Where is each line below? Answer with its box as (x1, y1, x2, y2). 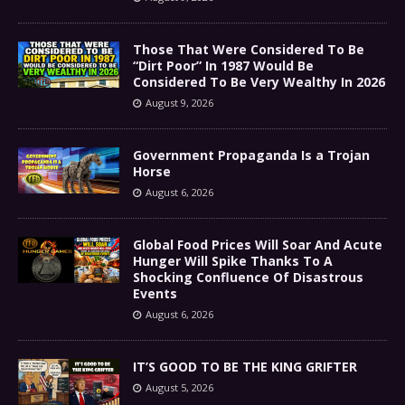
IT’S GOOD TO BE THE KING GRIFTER (133, 357, 357, 375)
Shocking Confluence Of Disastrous (133, 268, 363, 286)
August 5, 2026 (146, 380, 213, 394)
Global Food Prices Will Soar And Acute (133, 235, 382, 253)
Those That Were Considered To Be (133, 40, 364, 58)
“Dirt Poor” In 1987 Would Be (133, 56, 314, 74)
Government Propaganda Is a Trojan (133, 146, 370, 164)
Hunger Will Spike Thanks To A (133, 251, 333, 269)
